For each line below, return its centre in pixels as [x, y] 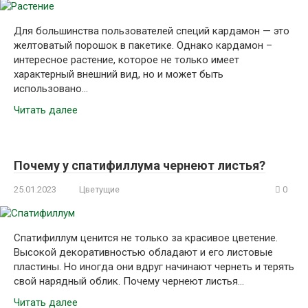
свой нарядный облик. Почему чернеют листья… [129, 281]
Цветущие [99, 189]
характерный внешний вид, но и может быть [119, 74]
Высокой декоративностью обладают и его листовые [143, 252]
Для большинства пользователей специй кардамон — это [152, 31]
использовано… [51, 89]
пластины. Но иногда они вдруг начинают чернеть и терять [154, 267]
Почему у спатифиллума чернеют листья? [140, 165]
